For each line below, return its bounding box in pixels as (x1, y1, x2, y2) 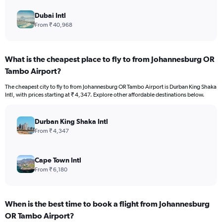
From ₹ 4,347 (35, 127, 69, 135)
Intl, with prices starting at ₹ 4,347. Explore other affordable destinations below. (5, 91, 205, 99)
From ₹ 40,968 (35, 21, 72, 29)
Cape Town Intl (35, 156, 81, 165)
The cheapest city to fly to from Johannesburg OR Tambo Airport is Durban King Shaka (5, 83, 217, 91)
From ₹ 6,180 (35, 166, 67, 173)
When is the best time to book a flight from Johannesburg (5, 199, 210, 209)
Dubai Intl (35, 11, 66, 20)
